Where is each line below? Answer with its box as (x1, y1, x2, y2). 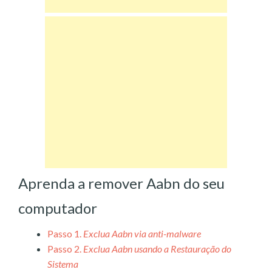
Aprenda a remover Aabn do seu (18, 174, 225, 192)
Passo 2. (47, 242, 81, 254)
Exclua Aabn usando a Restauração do (83, 242, 231, 254)
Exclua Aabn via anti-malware (83, 227, 201, 239)
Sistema (47, 257, 78, 270)
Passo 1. (47, 227, 81, 239)
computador (18, 199, 97, 217)
